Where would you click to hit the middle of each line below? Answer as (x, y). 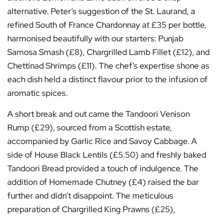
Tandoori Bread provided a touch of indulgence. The (103, 169)
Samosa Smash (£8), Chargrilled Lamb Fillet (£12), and (109, 52)
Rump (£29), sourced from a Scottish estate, (90, 128)
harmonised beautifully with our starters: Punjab (95, 39)
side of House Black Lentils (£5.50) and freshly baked (107, 155)
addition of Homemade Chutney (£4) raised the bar (103, 182)
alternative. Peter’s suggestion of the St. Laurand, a (101, 11)
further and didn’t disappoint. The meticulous (90, 196)
